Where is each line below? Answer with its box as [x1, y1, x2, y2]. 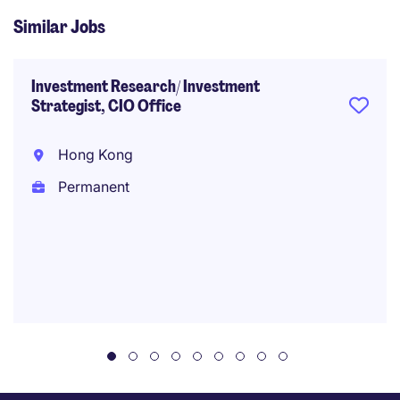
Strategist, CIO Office [31, 96, 181, 117]
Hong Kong [54, 146, 133, 163]
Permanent [54, 178, 129, 196]
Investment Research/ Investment [31, 76, 260, 97]
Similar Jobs [13, 15, 105, 38]
